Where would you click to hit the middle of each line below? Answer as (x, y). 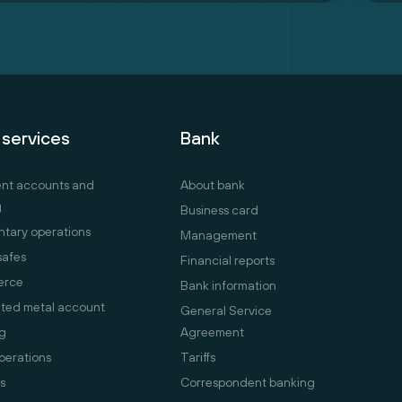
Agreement (212, 332)
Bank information (228, 286)
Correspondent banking (248, 383)
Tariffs (198, 358)
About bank (213, 185)
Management (218, 236)
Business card (219, 210)
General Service (226, 311)
